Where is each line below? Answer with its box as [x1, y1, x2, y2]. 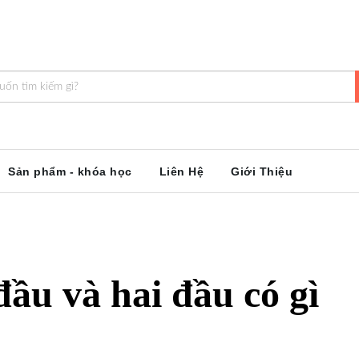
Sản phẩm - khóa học [8, 165, 132, 179]
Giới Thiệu [231, 165, 292, 179]
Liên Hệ [159, 165, 204, 179]
